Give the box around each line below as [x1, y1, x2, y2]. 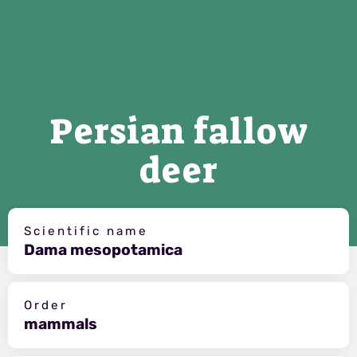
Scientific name [24, 223, 148, 238]
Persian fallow [49, 108, 308, 155]
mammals [24, 314, 97, 333]
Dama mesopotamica [24, 240, 182, 259]
